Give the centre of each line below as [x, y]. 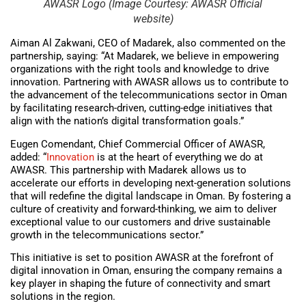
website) [153, 19]
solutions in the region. [63, 296]
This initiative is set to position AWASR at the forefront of [142, 257]
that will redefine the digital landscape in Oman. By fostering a [151, 196]
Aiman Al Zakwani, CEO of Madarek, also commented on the [148, 43]
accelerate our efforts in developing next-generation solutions [151, 183]
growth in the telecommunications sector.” [107, 235]
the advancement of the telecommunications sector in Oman [149, 95]
